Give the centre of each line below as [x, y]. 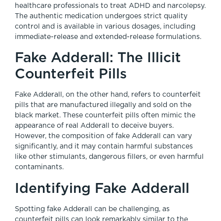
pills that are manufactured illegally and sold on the [103, 105]
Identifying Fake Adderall [102, 188]
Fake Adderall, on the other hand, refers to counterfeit [108, 95]
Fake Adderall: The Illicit [98, 57]
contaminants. [39, 167]
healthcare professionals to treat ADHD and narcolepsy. [110, 6]
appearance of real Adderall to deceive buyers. [94, 126]
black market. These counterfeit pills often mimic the [105, 116]
